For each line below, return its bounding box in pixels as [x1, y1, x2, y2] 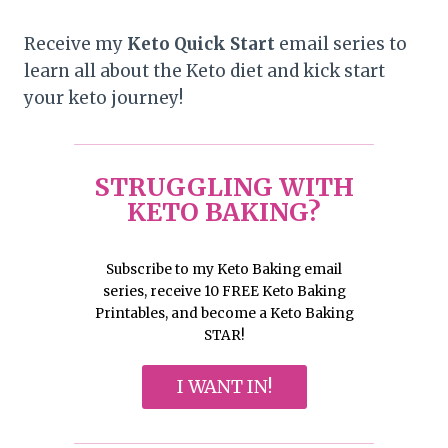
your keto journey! [24, 87, 183, 109]
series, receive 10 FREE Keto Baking [102, 283, 346, 300]
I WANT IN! [176, 375, 272, 398]
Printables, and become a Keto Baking [94, 305, 354, 322]
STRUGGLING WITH [94, 171, 354, 203]
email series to [279, 33, 407, 55]
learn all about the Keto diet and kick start [24, 60, 385, 82]
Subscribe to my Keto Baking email [106, 261, 342, 278]
